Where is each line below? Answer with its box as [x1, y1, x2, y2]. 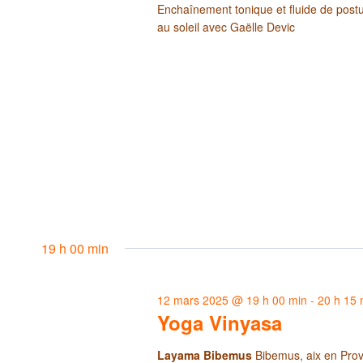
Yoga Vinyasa [157, 308, 283, 336]
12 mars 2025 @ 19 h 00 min [157, 291, 308, 308]
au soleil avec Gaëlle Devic [157, 18, 296, 35]
